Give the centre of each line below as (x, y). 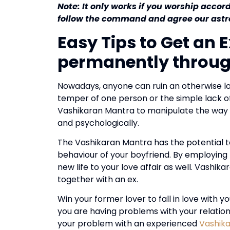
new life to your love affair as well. (125, 167)
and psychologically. (98, 123)
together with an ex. (98, 180)
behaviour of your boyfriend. (114, 155)
